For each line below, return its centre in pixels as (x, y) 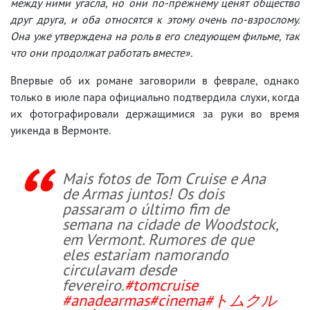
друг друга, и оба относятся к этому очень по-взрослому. (155, 19)
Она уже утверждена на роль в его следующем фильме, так (155, 36)
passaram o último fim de (146, 208)
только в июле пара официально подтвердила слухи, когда (155, 97)
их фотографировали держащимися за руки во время (155, 113)
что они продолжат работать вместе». (101, 52)
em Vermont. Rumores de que (158, 239)
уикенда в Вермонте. (61, 130)
